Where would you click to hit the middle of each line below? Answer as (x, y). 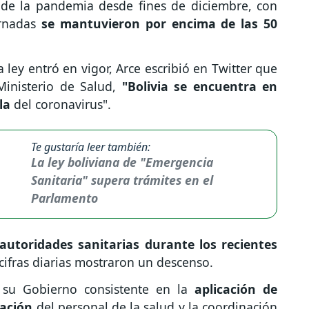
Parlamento (64, 198)
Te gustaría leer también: (90, 147)
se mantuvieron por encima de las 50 (157, 24)
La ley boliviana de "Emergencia (122, 162)
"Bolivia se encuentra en (200, 87)
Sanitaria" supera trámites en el (122, 180)
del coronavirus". (64, 104)
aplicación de (232, 289)
